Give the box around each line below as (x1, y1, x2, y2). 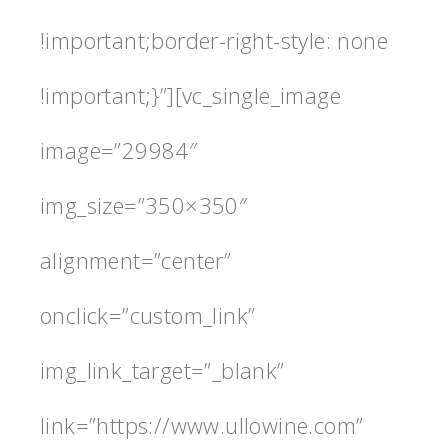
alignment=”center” (40, 244, 232, 275)
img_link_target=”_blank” (40, 354, 285, 385)
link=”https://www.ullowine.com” (40, 409, 364, 440)
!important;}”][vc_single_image (40, 79, 341, 110)
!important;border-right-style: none (40, 24, 388, 55)
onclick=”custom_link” (40, 299, 256, 330)
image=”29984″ (40, 134, 198, 165)
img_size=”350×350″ (40, 189, 248, 220)
